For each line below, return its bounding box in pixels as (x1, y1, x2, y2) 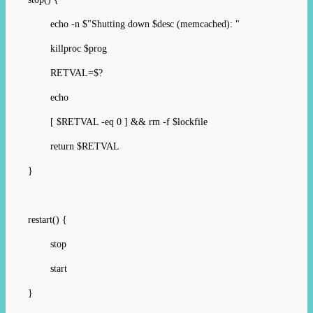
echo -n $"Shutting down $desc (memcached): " (28, 18, 240, 29)
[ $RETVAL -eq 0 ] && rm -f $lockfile (28, 116, 208, 127)
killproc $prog (28, 43, 107, 54)
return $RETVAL (28, 140, 119, 152)
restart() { (28, 214, 67, 225)
